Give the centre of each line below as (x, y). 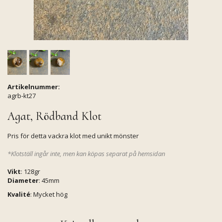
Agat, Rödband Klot (55, 116)
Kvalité (19, 194)
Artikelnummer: (34, 87)
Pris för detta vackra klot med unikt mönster (73, 136)
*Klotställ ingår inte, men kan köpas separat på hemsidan (86, 154)
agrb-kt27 (22, 96)
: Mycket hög (49, 194)
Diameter (23, 180)
